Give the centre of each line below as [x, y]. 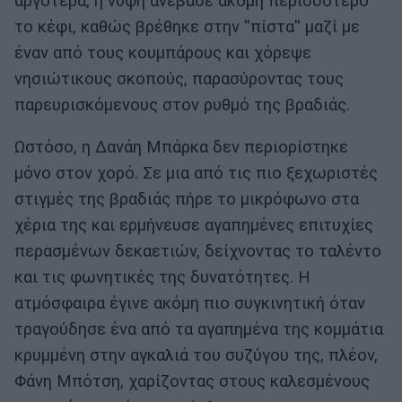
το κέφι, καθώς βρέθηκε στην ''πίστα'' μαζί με [187, 26]
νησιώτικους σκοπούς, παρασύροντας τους [179, 79]
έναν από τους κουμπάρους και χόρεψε [163, 52]
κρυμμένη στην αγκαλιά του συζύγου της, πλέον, [196, 356]
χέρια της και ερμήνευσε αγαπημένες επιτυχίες [194, 226]
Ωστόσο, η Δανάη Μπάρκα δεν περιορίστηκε [181, 148]
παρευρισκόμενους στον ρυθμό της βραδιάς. [182, 105]
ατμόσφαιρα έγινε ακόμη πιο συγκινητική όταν [190, 304]
